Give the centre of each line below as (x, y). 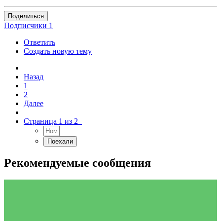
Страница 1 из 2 (53, 121)
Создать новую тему (58, 51)
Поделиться (26, 16)
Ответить (39, 42)
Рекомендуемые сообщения (77, 163)
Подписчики (25, 26)
